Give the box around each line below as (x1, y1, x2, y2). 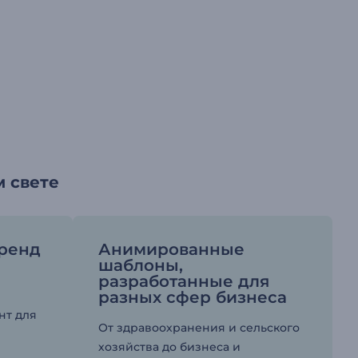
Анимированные (97, 240, 245, 260)
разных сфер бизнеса (97, 288, 287, 308)
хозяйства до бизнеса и (97, 340, 241, 355)
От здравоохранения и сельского (97, 320, 300, 336)
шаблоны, (97, 256, 183, 276)
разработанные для (97, 272, 269, 292)
